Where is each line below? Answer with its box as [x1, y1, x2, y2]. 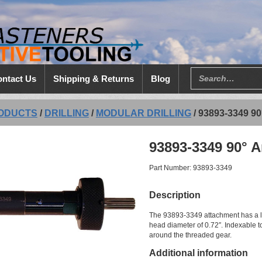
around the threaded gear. [149, 231, 232, 239]
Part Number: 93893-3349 [149, 164, 233, 172]
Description [149, 190, 201, 200]
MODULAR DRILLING [95, 108, 191, 118]
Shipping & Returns [53, 74, 134, 84]
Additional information [149, 248, 249, 258]
